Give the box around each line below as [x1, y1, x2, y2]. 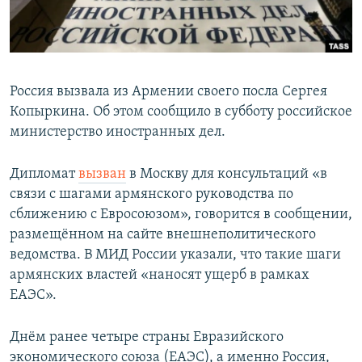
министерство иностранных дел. [10, 124, 225, 141]
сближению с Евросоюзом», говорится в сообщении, [10, 207, 352, 223]
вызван [78, 166, 126, 183]
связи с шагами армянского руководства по [10, 187, 293, 203]
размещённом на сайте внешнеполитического [10, 227, 316, 243]
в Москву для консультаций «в [126, 166, 327, 183]
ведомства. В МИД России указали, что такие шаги [10, 247, 341, 263]
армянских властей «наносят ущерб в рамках [10, 267, 309, 284]
